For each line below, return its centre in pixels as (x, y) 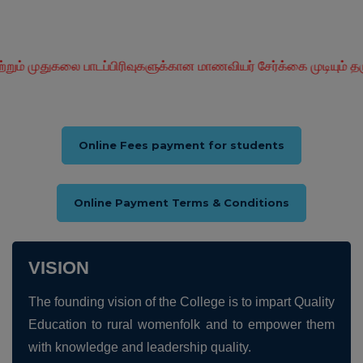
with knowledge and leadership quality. (140, 347)
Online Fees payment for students (181, 145)
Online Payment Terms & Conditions (181, 203)
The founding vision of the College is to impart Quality (181, 302)
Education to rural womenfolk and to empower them (181, 325)
